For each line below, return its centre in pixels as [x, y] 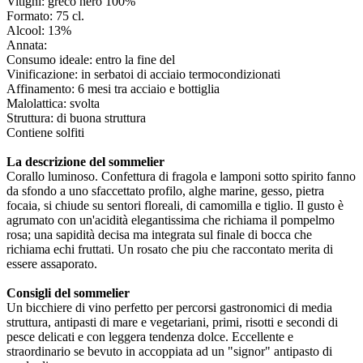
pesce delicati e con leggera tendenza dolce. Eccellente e [150, 337]
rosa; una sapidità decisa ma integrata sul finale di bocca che [159, 235]
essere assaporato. [52, 264]
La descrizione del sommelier [85, 162]
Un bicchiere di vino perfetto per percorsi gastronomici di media [169, 308]
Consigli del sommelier [68, 293]
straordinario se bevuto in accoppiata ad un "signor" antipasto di [171, 352]
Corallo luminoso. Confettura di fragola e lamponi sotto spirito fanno [181, 177]
